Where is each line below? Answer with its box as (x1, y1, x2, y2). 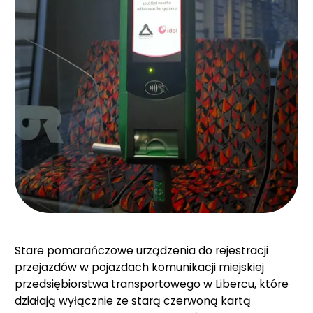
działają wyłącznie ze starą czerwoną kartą (15, 292, 251, 309)
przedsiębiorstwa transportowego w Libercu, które (15, 275, 289, 292)
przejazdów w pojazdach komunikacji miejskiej (15, 259, 264, 275)
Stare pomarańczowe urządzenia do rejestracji (15, 242, 268, 259)
